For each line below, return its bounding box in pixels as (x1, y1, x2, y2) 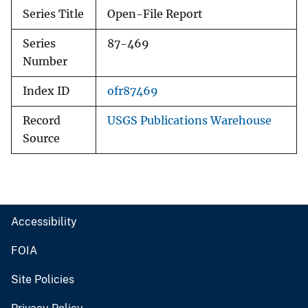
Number (23, 55, 67, 69)
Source (23, 132, 60, 146)
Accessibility (11, 215, 77, 229)
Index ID (23, 85, 69, 98)
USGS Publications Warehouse (107, 114, 272, 128)
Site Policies (11, 273, 74, 287)
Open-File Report (107, 8, 203, 21)
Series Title (23, 8, 84, 21)
